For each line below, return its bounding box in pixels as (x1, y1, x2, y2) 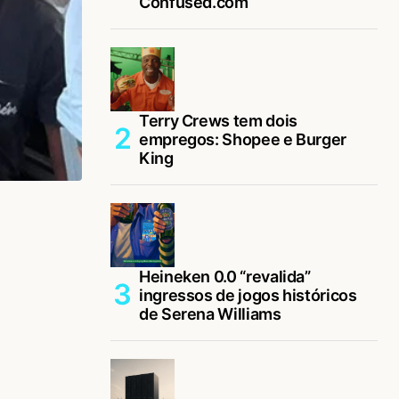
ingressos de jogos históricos (139, 285, 357, 305)
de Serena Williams (139, 304, 281, 323)
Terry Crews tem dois (139, 110, 297, 130)
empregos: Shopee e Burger (139, 129, 346, 149)
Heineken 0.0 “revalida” (139, 266, 311, 286)
